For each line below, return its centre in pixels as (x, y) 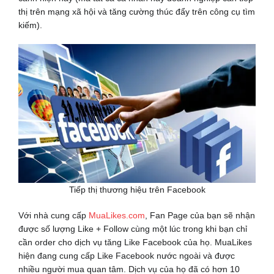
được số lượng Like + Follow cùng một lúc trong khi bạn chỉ (132, 229)
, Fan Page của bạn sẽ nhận (200, 216)
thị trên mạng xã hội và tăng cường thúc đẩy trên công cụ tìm (136, 12)
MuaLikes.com (117, 216)
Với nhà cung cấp (53, 216)
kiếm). (30, 25)
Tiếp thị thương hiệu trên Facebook (137, 190)
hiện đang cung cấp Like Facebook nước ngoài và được (126, 256)
